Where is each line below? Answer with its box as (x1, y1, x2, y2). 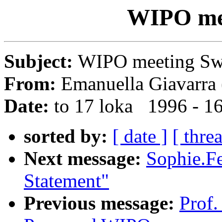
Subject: (4, 51, 78, 72)
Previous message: (24, 192, 174, 214)
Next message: (24, 148, 141, 169)
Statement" (24, 170, 109, 192)
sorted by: (24, 125, 108, 147)
